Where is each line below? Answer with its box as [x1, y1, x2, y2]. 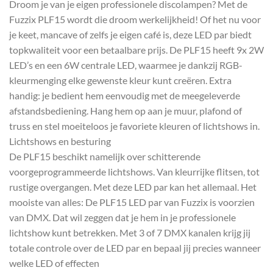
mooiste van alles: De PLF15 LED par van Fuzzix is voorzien [9, 196, 255, 208]
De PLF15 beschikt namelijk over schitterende [9, 150, 200, 162]
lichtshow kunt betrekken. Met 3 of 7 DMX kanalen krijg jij [9, 226, 250, 238]
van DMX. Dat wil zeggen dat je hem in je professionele [9, 211, 236, 223]
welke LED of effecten [9, 257, 99, 269]
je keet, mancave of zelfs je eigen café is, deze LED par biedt [9, 28, 252, 40]
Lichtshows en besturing [9, 135, 111, 147]
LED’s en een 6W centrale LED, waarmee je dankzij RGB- [9, 58, 243, 71]
